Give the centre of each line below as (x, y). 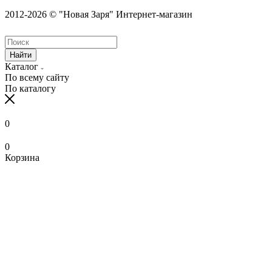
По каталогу (30, 89)
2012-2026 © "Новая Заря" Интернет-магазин (99, 15)
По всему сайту (37, 78)
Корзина (22, 158)
